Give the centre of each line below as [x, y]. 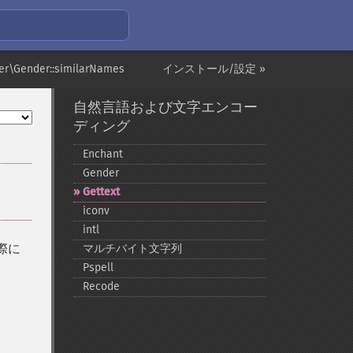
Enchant [102, 154]
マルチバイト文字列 [132, 249]
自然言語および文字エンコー [165, 107]
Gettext [101, 192]
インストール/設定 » [214, 69]
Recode [101, 286]
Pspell [98, 268]
